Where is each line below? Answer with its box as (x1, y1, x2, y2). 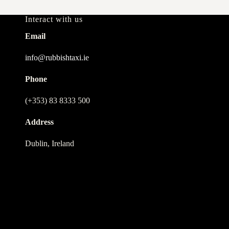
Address (25, 118, 54, 126)
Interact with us (25, 15, 83, 24)
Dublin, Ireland (25, 139, 74, 148)
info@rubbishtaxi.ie (25, 53, 89, 62)
